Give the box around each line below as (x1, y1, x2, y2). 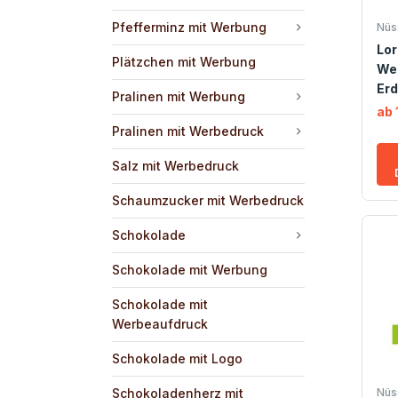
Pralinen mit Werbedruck (112, 123, 264, 139)
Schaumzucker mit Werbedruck (112, 192, 304, 208)
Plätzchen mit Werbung (112, 53, 256, 69)
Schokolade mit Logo (112, 350, 243, 366)
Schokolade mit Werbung (112, 261, 267, 277)
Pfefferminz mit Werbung (112, 19, 267, 35)
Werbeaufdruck (112, 315, 208, 331)
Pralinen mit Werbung (112, 88, 245, 104)
